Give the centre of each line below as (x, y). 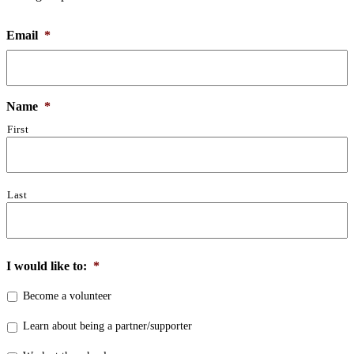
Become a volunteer (67, 296)
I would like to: (47, 265)
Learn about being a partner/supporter (107, 326)
